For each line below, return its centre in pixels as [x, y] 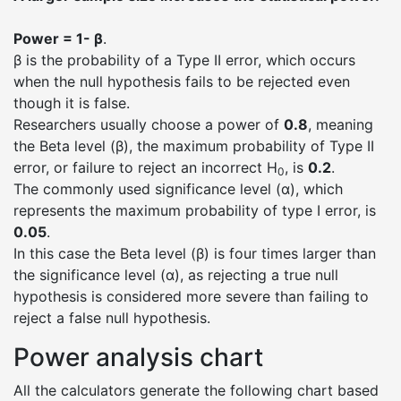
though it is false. [72, 103]
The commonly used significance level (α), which [178, 189]
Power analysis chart [138, 357]
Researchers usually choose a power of [149, 124]
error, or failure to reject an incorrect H [145, 167]
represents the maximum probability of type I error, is [195, 210]
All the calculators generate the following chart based [196, 390]
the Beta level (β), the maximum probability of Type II [194, 146]
